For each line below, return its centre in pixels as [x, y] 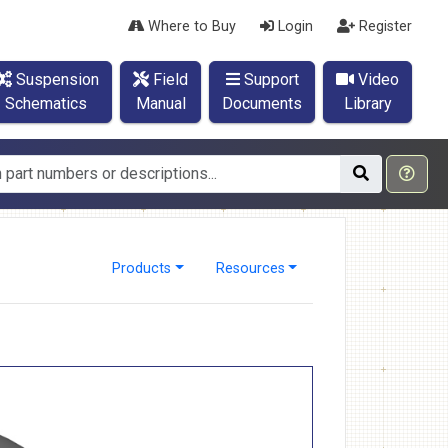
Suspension [55, 79]
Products [142, 268]
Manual [160, 103]
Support [269, 79]
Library [367, 103]
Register [383, 26]
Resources [250, 268]
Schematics [45, 103]
